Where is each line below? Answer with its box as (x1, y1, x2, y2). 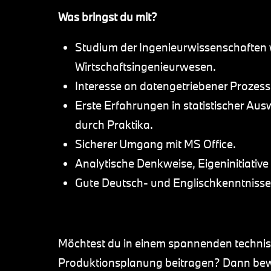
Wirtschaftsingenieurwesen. (75, 59, 216, 74)
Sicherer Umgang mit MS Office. (75, 137, 236, 151)
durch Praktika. (75, 117, 153, 132)
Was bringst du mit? (58, 10, 157, 24)
